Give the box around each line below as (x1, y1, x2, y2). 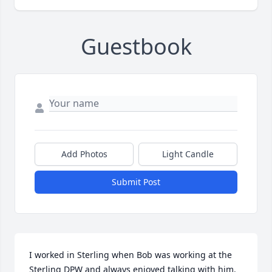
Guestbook (80, 32, 192, 62)
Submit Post (112, 176, 160, 188)
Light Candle (162, 148, 214, 160)
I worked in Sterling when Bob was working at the (29, 249, 232, 261)
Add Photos (61, 148, 107, 160)
